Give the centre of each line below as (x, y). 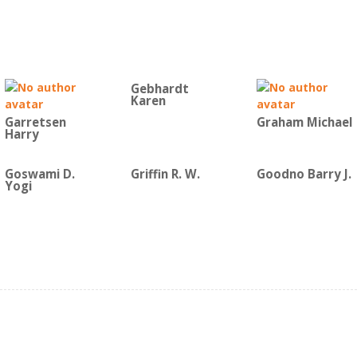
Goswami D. (40, 174)
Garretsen (35, 122)
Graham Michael (304, 122)
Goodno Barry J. (304, 174)
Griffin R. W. (165, 174)
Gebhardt (160, 89)
